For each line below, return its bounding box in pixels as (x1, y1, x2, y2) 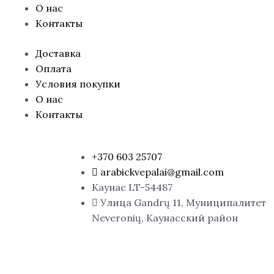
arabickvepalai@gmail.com (100, 166, 224, 178)
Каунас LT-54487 (92, 181, 172, 193)
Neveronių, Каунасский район (92, 212, 238, 224)
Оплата (35, 62, 72, 75)
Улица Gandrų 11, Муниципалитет (100, 196, 266, 209)
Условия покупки (35, 78, 120, 90)
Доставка (35, 47, 81, 59)
